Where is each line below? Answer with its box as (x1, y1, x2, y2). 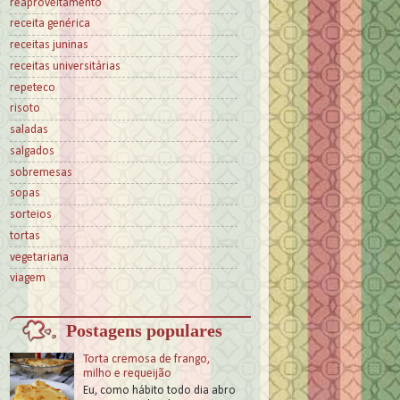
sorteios (10, 209, 52, 221)
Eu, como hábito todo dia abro (83, 384, 237, 396)
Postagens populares (65, 320, 222, 340)
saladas (10, 124, 48, 137)
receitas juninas (10, 39, 88, 52)
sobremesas (10, 166, 72, 179)
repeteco (10, 81, 55, 94)
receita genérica (10, 18, 90, 30)
